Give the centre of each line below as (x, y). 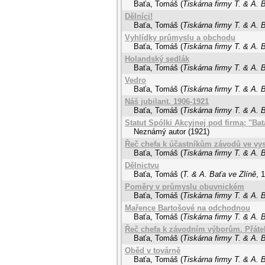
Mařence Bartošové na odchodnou (188, 208)
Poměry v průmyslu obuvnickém (185, 187)
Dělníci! (139, 16)
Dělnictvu (142, 165)
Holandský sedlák (157, 59)
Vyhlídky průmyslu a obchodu (180, 38)
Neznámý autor (160, 132)
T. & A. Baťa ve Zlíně (219, 174)
